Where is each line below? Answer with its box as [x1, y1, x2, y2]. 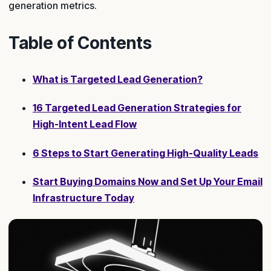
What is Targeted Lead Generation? [33, 73, 203, 85]
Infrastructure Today [33, 192, 134, 204]
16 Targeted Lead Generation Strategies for [33, 102, 241, 114]
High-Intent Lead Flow [33, 118, 137, 131]
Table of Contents [8, 32, 152, 53]
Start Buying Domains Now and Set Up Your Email [33, 175, 263, 188]
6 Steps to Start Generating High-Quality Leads [33, 146, 258, 159]
